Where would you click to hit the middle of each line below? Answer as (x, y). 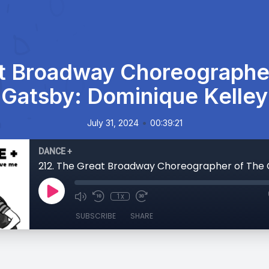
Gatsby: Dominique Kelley (134, 96)
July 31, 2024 (113, 123)
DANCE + (55, 151)
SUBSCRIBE (96, 216)
